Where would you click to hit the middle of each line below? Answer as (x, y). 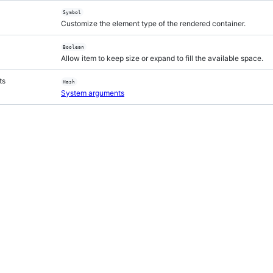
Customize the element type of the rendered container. (153, 23)
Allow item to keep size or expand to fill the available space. (162, 58)
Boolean (74, 47)
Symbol (72, 12)
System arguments (93, 93)
